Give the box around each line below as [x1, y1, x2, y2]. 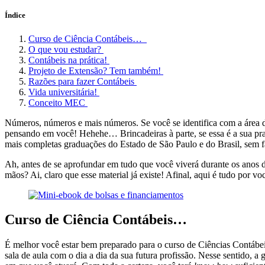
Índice [5, 11, 25, 20]
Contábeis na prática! [28, 54, 109, 65]
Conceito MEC [28, 97, 88, 108]
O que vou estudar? [28, 44, 104, 54]
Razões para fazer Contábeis [28, 76, 137, 86]
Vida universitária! [28, 86, 99, 97]
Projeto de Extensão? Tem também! [28, 65, 163, 76]
